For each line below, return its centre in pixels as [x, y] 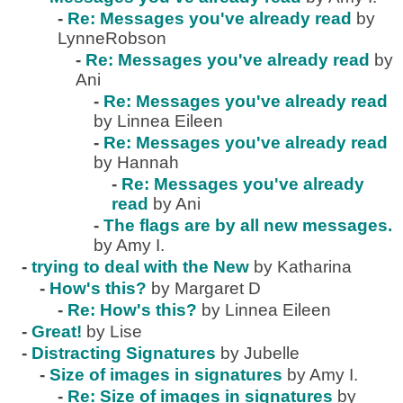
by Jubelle [260, 353]
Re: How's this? [132, 310]
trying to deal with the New [140, 267]
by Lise [114, 331]
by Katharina [303, 267]
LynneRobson [112, 38]
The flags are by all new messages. [248, 225]
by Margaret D [206, 288]
